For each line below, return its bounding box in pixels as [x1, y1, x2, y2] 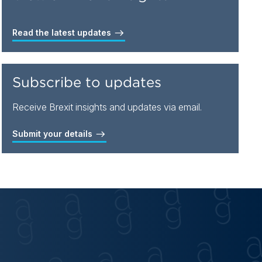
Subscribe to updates [12, 74, 161, 91]
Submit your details [12, 129, 95, 139]
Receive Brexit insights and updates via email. [12, 101, 204, 113]
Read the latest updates [12, 27, 113, 37]
